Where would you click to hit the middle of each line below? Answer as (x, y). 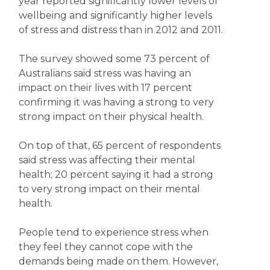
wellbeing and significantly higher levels (115, 15)
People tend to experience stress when (113, 232)
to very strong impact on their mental (109, 189)
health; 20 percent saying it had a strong (116, 174)
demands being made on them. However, (118, 261)
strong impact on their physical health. (111, 117)
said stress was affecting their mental (107, 160)
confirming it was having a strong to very (116, 102)
